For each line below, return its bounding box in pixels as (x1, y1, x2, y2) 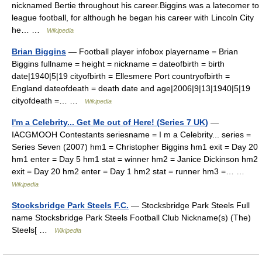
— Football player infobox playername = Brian (66, 47, 238, 56)
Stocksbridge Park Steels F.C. (12, 201, 129, 210)
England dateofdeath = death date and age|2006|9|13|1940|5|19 (12, 84, 250, 93)
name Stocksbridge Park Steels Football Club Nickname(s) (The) (12, 213, 251, 222)
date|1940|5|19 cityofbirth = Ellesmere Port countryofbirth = (12, 71, 230, 81)
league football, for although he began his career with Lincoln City (12, 13, 254, 22)
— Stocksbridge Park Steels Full (129, 201, 250, 210)
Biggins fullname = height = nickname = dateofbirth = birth (12, 59, 225, 68)
